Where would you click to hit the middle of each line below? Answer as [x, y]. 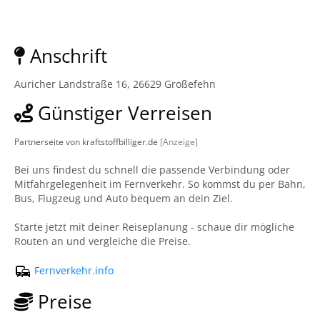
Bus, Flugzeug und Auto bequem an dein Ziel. [124, 198]
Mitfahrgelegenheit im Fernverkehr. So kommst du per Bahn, [160, 184]
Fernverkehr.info [72, 270]
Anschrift [66, 56]
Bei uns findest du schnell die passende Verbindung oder [152, 170]
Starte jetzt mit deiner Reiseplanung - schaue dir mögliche [154, 227]
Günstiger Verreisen [122, 113]
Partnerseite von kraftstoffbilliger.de [87, 141]
